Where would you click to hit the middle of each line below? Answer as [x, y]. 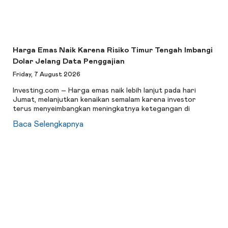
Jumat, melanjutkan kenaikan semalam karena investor [105, 99]
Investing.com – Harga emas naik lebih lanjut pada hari [105, 90]
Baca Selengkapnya [48, 124]
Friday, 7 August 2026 [47, 75]
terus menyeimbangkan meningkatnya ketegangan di [102, 109]
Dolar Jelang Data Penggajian [69, 62]
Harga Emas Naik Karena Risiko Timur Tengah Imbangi [113, 50]
